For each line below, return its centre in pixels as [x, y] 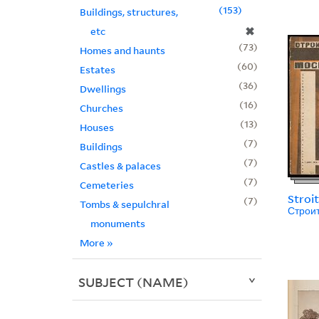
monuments [117, 224]
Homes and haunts [122, 51]
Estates [97, 70]
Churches [101, 108]
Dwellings [103, 89]
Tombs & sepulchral [124, 204]
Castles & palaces [120, 166]
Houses [96, 127]
